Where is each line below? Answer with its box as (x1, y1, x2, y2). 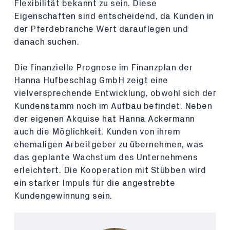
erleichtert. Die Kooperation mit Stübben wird (14, 166, 206, 175)
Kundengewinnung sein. (14, 191, 112, 200)
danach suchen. (14, 37, 79, 46)
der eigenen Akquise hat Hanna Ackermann (14, 114, 195, 123)
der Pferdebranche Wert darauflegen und (14, 25, 188, 33)
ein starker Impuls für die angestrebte (14, 179, 175, 187)
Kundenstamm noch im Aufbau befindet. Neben (14, 102, 212, 110)
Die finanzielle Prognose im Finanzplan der (14, 63, 193, 72)
